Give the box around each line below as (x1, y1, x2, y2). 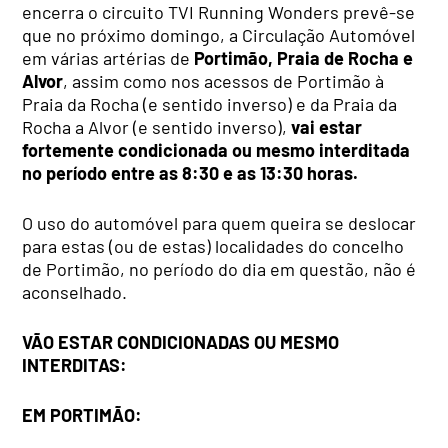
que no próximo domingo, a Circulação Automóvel (22, 24, 416, 47)
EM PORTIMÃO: (22, 404, 143, 427)
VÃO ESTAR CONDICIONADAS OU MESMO (22, 331, 340, 354)
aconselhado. (22, 281, 128, 304)
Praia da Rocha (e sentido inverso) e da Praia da (22, 93, 398, 116)
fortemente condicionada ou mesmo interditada (22, 139, 411, 162)
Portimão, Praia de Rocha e (194, 47, 414, 70)
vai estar (291, 116, 363, 139)
